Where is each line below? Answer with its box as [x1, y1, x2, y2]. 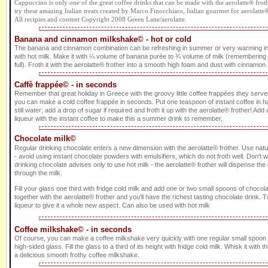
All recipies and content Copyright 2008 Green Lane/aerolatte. [14, 16, 187, 23]
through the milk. [14, 169, 62, 177]
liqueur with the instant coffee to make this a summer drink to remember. [14, 115, 223, 123]
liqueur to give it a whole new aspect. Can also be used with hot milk [14, 202, 210, 209]
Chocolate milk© [14, 134, 76, 144]
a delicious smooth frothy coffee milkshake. [14, 251, 139, 259]
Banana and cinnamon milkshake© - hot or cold [14, 35, 191, 44]
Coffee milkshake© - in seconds [14, 225, 132, 234]
